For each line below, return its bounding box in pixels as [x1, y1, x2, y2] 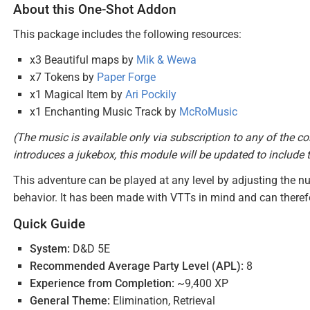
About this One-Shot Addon [13, 1, 176, 17]
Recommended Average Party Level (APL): [30, 259, 244, 273]
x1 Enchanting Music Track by [30, 105, 179, 118]
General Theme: [30, 294, 110, 307]
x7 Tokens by [30, 71, 97, 84]
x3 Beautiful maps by [30, 53, 136, 66]
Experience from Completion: [30, 277, 174, 290]
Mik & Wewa [136, 53, 197, 66]
